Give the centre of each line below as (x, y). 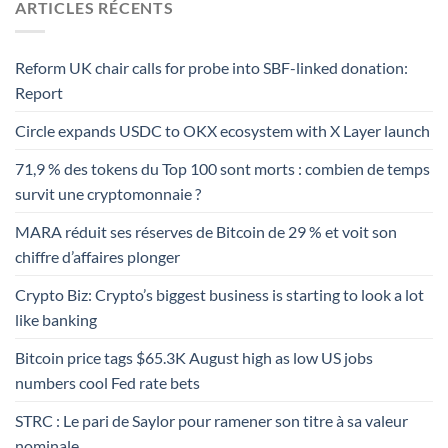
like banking (56, 320)
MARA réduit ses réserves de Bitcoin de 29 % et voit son (206, 232)
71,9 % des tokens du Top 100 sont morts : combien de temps (222, 169)
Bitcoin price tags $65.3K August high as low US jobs (194, 358)
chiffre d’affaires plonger (97, 257)
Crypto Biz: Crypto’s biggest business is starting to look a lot (219, 295)
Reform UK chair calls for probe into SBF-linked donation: (211, 68)
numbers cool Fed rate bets (107, 383)
